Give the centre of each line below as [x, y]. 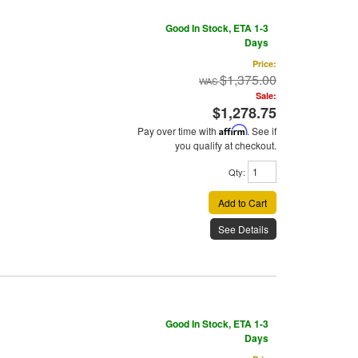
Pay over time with [178, 131]
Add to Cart [243, 203]
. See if [262, 131]
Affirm [233, 130]
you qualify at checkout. [226, 145]
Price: [265, 64]
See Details [243, 229]
